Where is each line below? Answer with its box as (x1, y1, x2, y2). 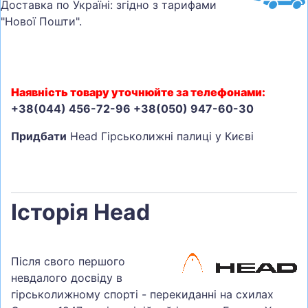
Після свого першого (11, 254, 125, 269)
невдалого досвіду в (11, 271, 122, 285)
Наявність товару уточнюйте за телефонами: (11, 85, 265, 100)
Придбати (11, 129, 67, 144)
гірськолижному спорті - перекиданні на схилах (11, 287, 274, 302)
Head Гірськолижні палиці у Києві (67, 129, 254, 144)
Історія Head (11, 199, 150, 226)
